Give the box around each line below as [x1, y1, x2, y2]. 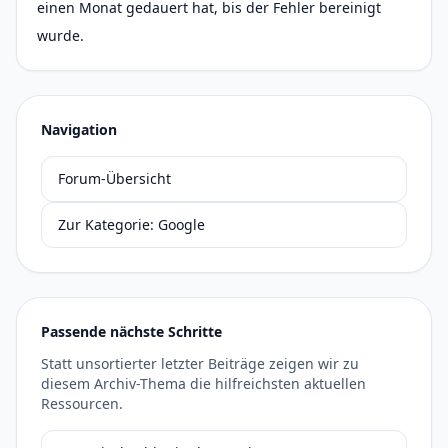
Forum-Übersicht [58, 169, 171, 188]
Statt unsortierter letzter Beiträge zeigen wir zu [41, 354, 359, 373]
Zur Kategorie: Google [58, 215, 205, 234]
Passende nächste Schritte [41, 322, 222, 341]
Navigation [41, 120, 117, 139]
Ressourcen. [41, 394, 123, 413]
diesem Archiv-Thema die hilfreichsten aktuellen [41, 374, 366, 393]
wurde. [37, 26, 84, 45]
